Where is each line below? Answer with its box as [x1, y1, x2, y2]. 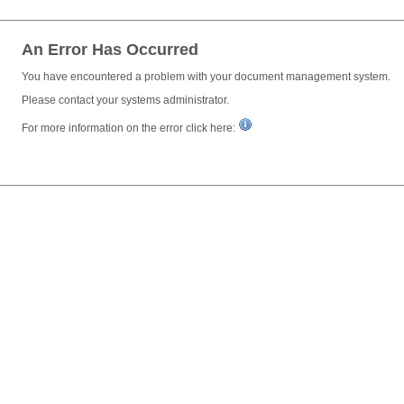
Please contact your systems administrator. [22, 94, 229, 107]
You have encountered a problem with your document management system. [22, 70, 390, 84]
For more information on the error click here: [22, 122, 238, 135]
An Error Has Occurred [22, 41, 198, 60]
